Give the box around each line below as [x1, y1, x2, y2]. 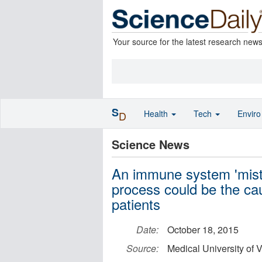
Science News [112, 136, 189, 153]
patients [112, 194, 160, 214]
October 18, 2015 [167, 223, 239, 236]
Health [144, 108, 170, 119]
